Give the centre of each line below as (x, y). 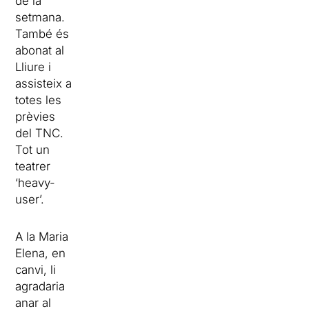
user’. (30, 199)
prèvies (36, 116)
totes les (39, 100)
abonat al (40, 50)
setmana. (40, 17)
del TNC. (40, 133)
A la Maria (42, 236)
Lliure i (33, 67)
